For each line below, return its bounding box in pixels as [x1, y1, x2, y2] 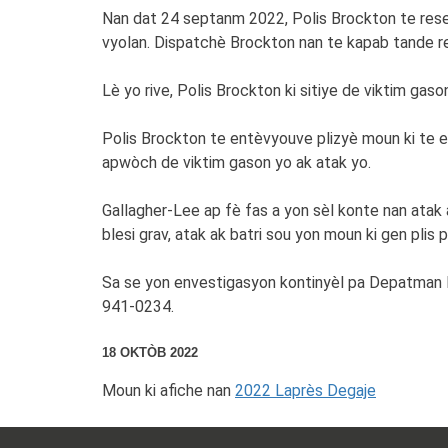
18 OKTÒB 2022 [102, 345, 198, 360]
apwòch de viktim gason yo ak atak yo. [102, 153, 371, 172]
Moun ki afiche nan [102, 381, 235, 401]
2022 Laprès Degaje [235, 381, 376, 401]
